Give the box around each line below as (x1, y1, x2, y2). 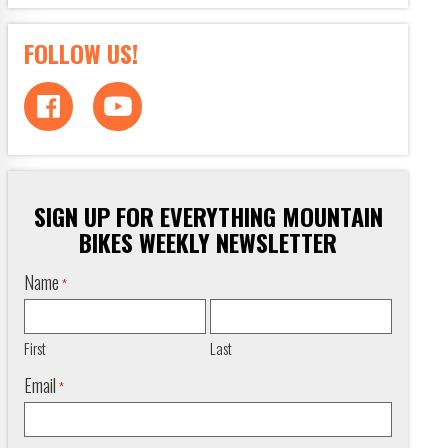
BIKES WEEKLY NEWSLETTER (79, 223, 337, 260)
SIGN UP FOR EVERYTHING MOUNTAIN (33, 197, 383, 234)
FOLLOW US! (24, 34, 138, 71)
